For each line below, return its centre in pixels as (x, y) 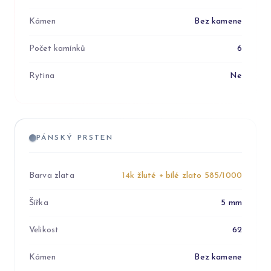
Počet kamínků (57, 49)
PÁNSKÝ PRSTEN (75, 138)
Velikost (44, 230)
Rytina (42, 76)
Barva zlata (52, 176)
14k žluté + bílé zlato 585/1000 (182, 176)
